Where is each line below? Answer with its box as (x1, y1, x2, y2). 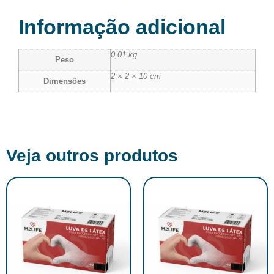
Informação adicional (18, 15, 226, 39)
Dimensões (43, 76, 86, 86)
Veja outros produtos (6, 146, 178, 165)
